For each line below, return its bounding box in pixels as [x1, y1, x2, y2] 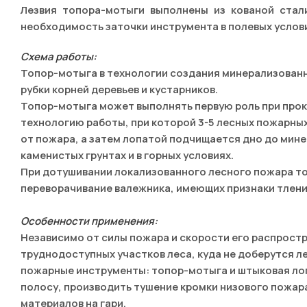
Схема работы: [21, 49, 97, 64]
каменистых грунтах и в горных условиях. [21, 148, 234, 162]
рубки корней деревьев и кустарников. [21, 82, 218, 97]
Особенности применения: [21, 214, 158, 228]
